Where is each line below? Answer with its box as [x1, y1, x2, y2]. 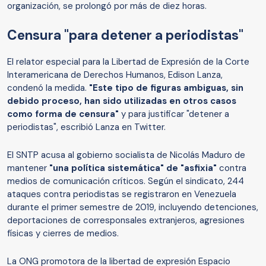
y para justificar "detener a [119, 108, 229, 121]
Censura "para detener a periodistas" [7, 27, 243, 45]
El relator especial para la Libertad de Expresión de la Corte [7, 56, 249, 68]
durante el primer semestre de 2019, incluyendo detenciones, [7, 201, 258, 214]
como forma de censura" [7, 108, 119, 121]
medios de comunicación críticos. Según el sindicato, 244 [7, 175, 244, 188]
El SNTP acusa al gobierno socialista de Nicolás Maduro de [7, 149, 245, 161]
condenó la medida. [7, 82, 87, 94]
